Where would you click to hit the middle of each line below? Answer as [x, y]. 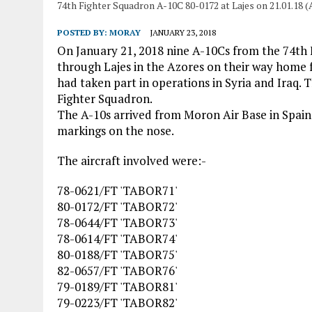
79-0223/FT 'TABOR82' [117, 302]
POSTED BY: [83, 32]
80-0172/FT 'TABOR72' [117, 206]
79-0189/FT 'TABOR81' [117, 286]
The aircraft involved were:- [132, 160]
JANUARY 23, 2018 [183, 32]
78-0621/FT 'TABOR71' [117, 190]
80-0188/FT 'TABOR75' [117, 254]
